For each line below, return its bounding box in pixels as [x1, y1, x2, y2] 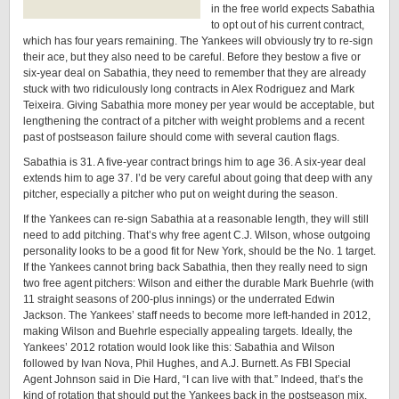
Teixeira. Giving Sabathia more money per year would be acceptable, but [23, 99, 374, 111]
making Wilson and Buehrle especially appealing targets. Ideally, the [23, 325, 353, 338]
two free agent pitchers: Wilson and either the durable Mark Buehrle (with [23, 277, 374, 289]
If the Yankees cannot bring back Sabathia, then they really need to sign [23, 261, 368, 273]
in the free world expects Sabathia [211, 3, 375, 15]
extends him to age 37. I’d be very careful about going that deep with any [23, 172, 372, 184]
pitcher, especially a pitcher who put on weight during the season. [23, 188, 338, 200]
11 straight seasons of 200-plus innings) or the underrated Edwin [23, 293, 335, 305]
